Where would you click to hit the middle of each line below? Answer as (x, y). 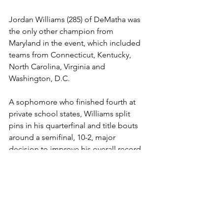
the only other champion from (62, 31)
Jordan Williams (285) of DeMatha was (76, 19)
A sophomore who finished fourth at (73, 102)
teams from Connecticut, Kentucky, (71, 55)
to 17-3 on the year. (43, 161)
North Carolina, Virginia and (58, 66)
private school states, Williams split (70, 113)
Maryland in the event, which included (76, 43)
